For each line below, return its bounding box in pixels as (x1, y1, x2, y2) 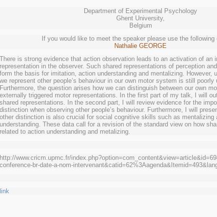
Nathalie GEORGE (114, 42, 167, 49)
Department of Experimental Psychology (84, 7, 197, 15)
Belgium (129, 22, 152, 29)
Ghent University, (116, 15, 165, 22)
